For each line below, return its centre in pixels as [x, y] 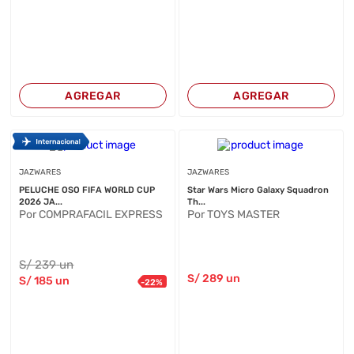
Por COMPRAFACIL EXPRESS [91, 215]
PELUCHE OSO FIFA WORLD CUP [87, 190]
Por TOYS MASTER [233, 215]
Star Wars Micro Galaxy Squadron [258, 190]
